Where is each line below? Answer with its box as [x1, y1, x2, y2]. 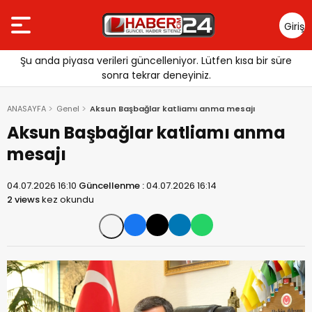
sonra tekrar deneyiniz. [101, 68, 211, 82]
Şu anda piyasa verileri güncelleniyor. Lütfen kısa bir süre [20, 54, 292, 68]
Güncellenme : [79, 179, 146, 192]
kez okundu [40, 193, 94, 206]
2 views [7, 193, 40, 206]
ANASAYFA [7, 103, 46, 114]
